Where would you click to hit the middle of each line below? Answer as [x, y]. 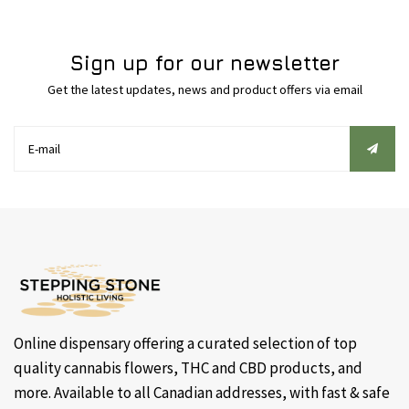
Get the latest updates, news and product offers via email [204, 89]
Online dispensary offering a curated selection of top [185, 343]
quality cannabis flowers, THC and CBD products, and [188, 368]
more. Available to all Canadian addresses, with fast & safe [202, 393]
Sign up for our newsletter [204, 63]
